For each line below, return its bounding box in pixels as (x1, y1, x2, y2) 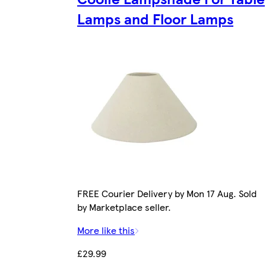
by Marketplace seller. (77, 199, 171, 214)
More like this (77, 223, 135, 237)
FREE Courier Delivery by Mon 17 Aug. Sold (77, 186, 256, 200)
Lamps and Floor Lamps (77, 8, 233, 29)
